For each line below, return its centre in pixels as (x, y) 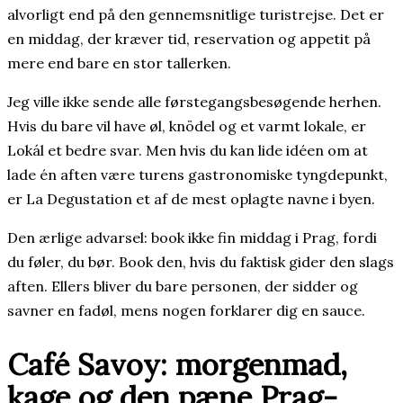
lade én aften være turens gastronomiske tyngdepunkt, (197, 175)
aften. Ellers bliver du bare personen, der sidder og (183, 287)
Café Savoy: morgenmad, (177, 364)
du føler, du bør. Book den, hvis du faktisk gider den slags (201, 262)
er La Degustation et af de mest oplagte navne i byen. (191, 199)
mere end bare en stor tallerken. (119, 63)
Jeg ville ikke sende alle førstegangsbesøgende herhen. (194, 102)
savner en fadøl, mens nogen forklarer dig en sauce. (186, 311)
